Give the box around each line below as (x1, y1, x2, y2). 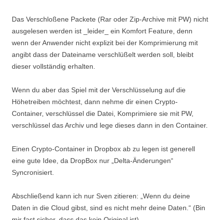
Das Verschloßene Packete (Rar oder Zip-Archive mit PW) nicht (12, 15, 208, 23)
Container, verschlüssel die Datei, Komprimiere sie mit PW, (12, 110, 193, 117)
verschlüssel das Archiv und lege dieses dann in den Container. (12, 121, 208, 129)
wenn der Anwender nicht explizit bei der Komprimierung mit (12, 39, 198, 47)
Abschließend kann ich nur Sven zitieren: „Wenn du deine (12, 192, 190, 200)
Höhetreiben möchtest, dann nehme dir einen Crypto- (12, 98, 178, 106)
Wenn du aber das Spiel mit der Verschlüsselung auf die (12, 86, 186, 94)
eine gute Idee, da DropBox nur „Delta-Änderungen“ (12, 157, 173, 165)
